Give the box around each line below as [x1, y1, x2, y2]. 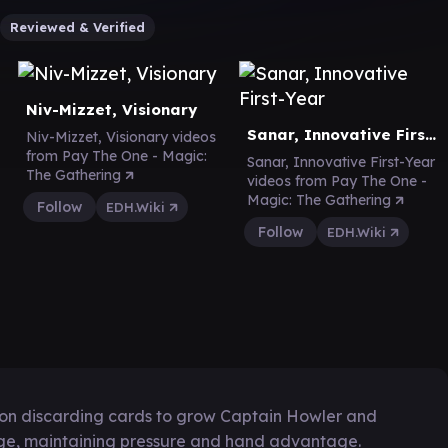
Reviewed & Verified [10, 19, 145, 35]
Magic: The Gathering [247, 191, 395, 209]
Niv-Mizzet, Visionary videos [26, 128, 216, 146]
